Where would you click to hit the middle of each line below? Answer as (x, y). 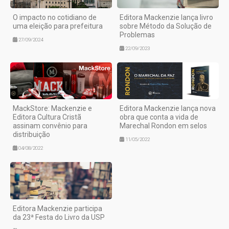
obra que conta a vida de (159, 117)
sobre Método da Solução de (166, 26)
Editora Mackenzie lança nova (168, 109)
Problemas (137, 35)
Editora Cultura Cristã (47, 117)
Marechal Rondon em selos (163, 126)
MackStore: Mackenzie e (52, 109)
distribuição (31, 135)
